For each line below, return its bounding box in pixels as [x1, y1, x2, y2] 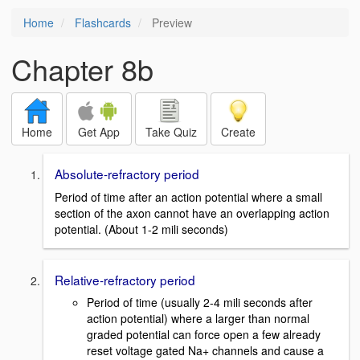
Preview [149, 14, 192, 31]
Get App [78, 124, 120, 140]
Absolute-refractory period [55, 165, 199, 182]
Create [221, 124, 256, 140]
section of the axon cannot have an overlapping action [55, 204, 329, 221]
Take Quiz [145, 124, 197, 140]
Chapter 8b [11, 48, 153, 89]
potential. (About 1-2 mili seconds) [55, 220, 228, 237]
